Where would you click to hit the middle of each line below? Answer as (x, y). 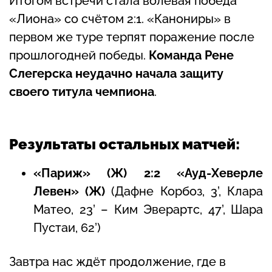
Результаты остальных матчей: (124, 144)
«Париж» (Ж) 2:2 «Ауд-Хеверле (148, 173)
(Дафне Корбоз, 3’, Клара (187, 192)
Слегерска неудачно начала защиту (116, 73)
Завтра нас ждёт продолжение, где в (117, 262)
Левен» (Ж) (73, 192)
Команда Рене (191, 55)
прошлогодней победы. (79, 55)
